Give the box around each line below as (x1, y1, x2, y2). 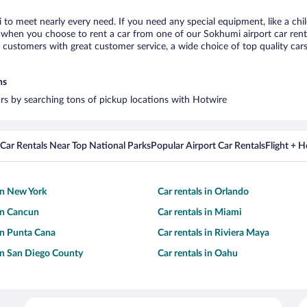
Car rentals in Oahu (158, 249, 238, 258)
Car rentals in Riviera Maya (158, 228, 269, 238)
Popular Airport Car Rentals (151, 141, 265, 151)
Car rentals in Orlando (158, 187, 249, 197)
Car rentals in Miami (158, 208, 242, 217)
